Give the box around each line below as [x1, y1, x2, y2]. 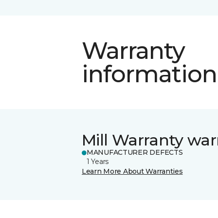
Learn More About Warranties [82, 166, 183, 176]
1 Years [87, 157, 109, 166]
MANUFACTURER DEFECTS [87, 147, 183, 157]
